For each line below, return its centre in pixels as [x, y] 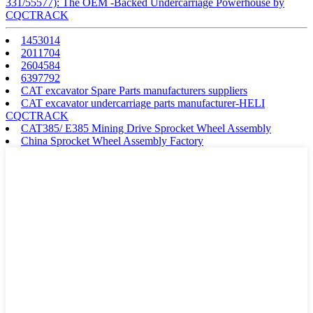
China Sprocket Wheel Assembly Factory [112, 140]
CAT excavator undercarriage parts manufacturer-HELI [143, 103]
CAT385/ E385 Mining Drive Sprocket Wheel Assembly [146, 128]
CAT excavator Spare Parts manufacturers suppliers [134, 90]
